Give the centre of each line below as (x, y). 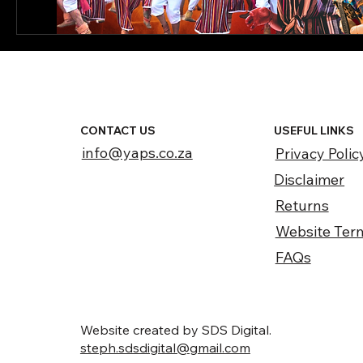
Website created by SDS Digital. (175, 330)
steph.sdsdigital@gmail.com (165, 348)
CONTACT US (118, 131)
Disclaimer (310, 180)
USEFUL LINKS (314, 131)
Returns (302, 205)
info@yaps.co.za (137, 153)
